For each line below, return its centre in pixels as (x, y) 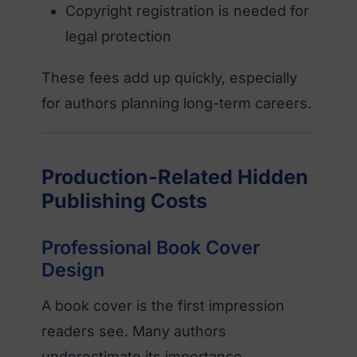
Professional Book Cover (151, 247)
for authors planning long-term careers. (177, 103)
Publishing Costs (124, 200)
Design (73, 269)
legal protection (118, 36)
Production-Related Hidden (175, 177)
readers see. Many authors (134, 331)
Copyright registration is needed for (187, 10)
